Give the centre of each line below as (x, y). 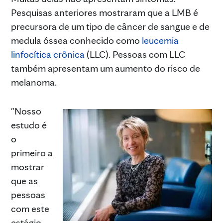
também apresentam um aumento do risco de (106, 68)
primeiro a (32, 153)
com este (30, 208)
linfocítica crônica (48, 54)
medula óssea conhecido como (76, 40)
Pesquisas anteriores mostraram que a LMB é (105, 12)
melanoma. (34, 82)
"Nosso (26, 111)
